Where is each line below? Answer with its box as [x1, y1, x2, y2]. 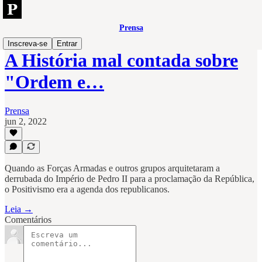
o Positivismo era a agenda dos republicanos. [5, 184, 170, 194]
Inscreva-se [8, 39, 47, 48]
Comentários [5, 215, 51, 225]
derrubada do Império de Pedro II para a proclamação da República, [5, 174, 254, 184]
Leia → [5, 204, 33, 214]
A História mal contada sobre [5, 50, 238, 71]
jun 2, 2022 [5, 116, 47, 126]
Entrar [57, 39, 77, 48]
